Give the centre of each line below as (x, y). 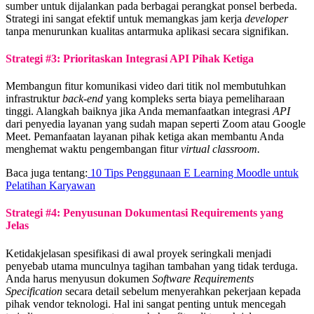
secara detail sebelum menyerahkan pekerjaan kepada (182, 291)
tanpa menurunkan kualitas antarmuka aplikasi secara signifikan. (147, 31)
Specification (34, 291)
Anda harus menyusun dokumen (79, 278)
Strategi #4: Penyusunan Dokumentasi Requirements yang (144, 213)
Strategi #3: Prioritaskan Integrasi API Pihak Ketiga (130, 58)
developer (266, 18)
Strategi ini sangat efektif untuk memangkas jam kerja (125, 18)
